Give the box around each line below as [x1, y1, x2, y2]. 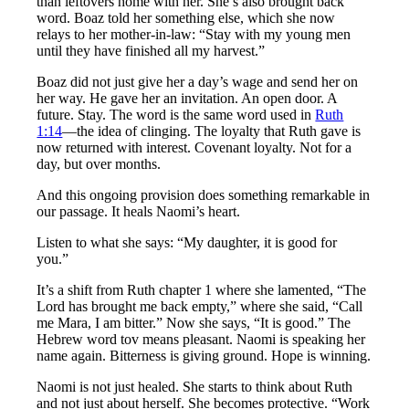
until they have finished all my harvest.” [37, 43, 266, 59]
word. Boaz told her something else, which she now [37, 10, 336, 26]
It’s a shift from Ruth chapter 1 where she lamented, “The [37, 282, 367, 299]
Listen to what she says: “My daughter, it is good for [37, 235, 338, 251]
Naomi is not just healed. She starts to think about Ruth [37, 379, 353, 395]
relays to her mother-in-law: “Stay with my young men [37, 26, 351, 43]
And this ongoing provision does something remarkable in [37, 187, 371, 204]
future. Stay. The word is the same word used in [37, 107, 316, 123]
